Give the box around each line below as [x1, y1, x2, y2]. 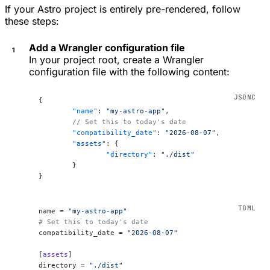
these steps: [5, 14, 59, 27]
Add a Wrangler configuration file [29, 41, 185, 54]
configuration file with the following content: [29, 65, 230, 78]
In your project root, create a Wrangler [29, 53, 204, 66]
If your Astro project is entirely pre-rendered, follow [5, 2, 240, 15]
